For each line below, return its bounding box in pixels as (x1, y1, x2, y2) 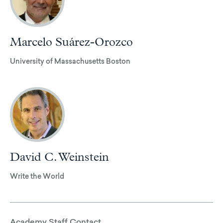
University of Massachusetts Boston (10, 58, 130, 66)
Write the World (10, 173, 64, 181)
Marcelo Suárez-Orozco (10, 36, 133, 48)
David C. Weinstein (10, 151, 109, 163)
